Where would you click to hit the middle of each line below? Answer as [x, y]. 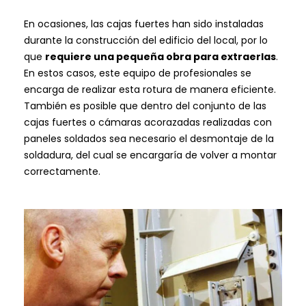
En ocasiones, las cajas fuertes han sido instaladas [144, 24]
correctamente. [62, 172]
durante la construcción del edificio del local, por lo [146, 41]
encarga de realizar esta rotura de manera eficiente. [150, 90]
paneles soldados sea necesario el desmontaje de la [149, 139]
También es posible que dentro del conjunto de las [145, 106]
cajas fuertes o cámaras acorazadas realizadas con [148, 123]
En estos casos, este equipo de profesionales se [138, 73]
